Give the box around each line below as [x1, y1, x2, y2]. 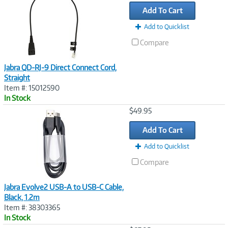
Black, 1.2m [4, 192, 40, 202]
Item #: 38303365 [4, 203, 60, 212]
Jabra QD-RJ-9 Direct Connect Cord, [4, 63, 117, 72]
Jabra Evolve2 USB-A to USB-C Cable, [4, 182, 124, 191]
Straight [4, 73, 30, 82]
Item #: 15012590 [4, 83, 60, 92]
